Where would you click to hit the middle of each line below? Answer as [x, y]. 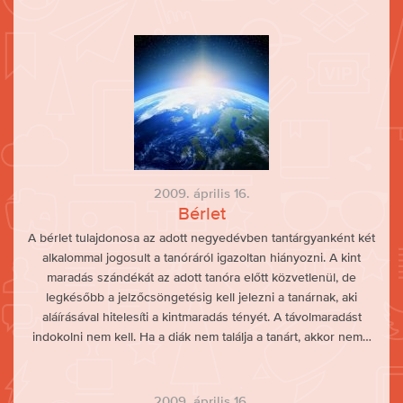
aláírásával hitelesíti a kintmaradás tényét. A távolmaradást [201, 317]
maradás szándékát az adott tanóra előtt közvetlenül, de [201, 277]
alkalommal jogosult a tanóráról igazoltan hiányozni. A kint [201, 257]
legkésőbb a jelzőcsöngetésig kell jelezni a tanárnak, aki [201, 297]
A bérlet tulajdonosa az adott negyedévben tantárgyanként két [201, 237]
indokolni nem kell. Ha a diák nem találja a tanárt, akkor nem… [201, 336]
